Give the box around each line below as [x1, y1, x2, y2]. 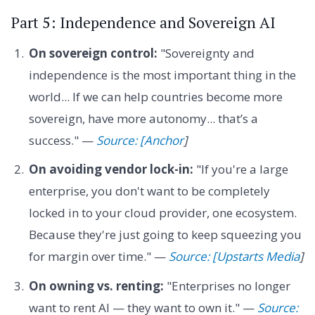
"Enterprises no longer [163, 277, 290, 294]
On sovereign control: [28, 44, 157, 61]
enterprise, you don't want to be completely [28, 183, 270, 200]
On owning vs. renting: [28, 277, 164, 294]
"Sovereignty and [157, 44, 255, 61]
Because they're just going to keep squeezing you [28, 226, 302, 243]
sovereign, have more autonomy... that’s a [28, 110, 258, 127]
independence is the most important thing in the [28, 66, 296, 83]
